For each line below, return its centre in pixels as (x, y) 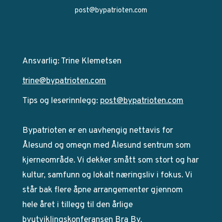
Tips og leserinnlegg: (61, 101)
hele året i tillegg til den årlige (78, 205)
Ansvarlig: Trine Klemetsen (72, 61)
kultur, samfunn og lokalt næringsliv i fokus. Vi (107, 175)
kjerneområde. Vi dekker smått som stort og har (111, 160)
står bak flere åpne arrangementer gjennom (103, 190)
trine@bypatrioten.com (64, 81)
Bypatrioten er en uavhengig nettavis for (98, 131)
